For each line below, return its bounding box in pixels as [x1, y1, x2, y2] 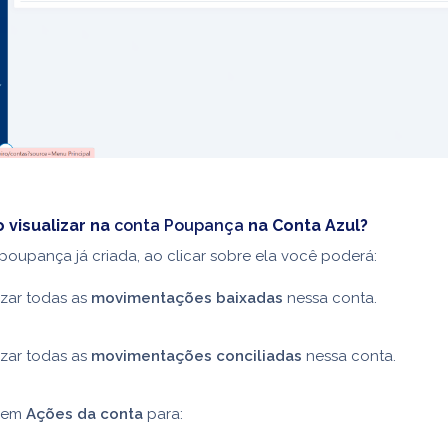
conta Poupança [114, 216, 244, 235]
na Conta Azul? [244, 216, 368, 235]
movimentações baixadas [91, 289, 283, 307]
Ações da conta [26, 405, 143, 423]
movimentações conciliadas [91, 347, 302, 365]
